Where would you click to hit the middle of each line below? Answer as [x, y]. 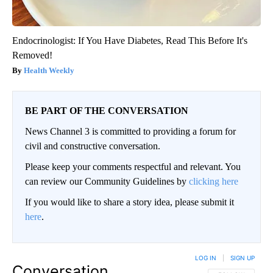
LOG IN [206, 258]
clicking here [214, 182]
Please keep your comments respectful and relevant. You [133, 167]
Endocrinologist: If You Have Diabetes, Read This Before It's [130, 41]
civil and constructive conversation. [93, 146]
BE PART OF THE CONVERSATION [107, 111]
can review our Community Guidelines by [107, 182]
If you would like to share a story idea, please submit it [129, 202]
